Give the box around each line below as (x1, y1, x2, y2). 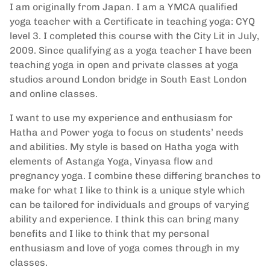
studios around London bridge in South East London (10, 74, 247, 85)
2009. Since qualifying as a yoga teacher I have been (10, 45, 252, 56)
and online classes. (10, 88, 98, 99)
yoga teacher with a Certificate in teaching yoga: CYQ (10, 16, 255, 27)
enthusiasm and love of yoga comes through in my (10, 242, 239, 254)
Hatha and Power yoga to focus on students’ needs (10, 127, 243, 138)
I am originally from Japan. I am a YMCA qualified (10, 1, 237, 13)
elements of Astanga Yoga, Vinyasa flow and (10, 155, 213, 167)
